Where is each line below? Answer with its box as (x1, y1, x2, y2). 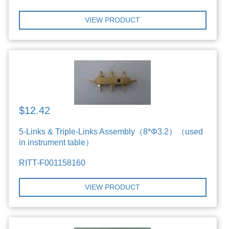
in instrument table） (19, 138, 94, 147)
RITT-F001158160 (19, 158, 86, 168)
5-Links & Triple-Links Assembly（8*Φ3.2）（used (19, 127, 203, 136)
